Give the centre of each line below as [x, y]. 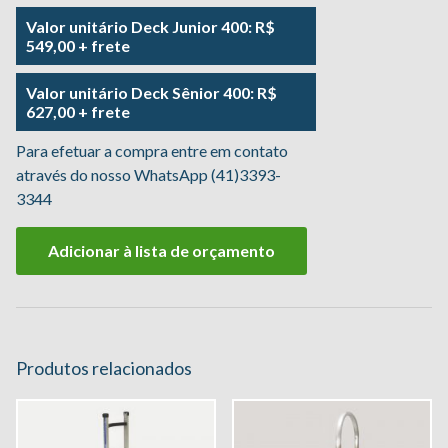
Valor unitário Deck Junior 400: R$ [150, 26]
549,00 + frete [78, 45]
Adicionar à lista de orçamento [161, 250]
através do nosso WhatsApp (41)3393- [148, 174]
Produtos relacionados [104, 367]
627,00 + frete [78, 111]
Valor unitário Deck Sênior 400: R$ [151, 92]
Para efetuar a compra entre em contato [152, 150]
